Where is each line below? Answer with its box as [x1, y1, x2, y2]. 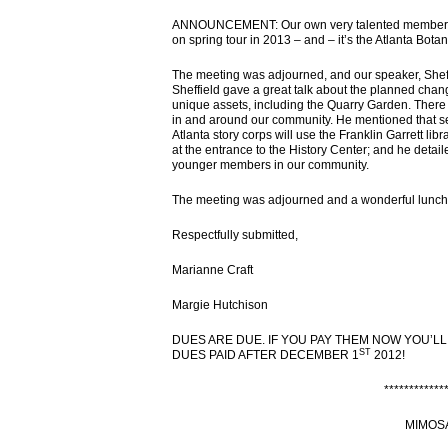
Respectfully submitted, [172, 228, 298, 242]
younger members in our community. [172, 158, 369, 172]
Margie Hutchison [172, 298, 268, 312]
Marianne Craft [172, 263, 253, 277]
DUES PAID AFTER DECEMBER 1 [172, 348, 359, 362]
